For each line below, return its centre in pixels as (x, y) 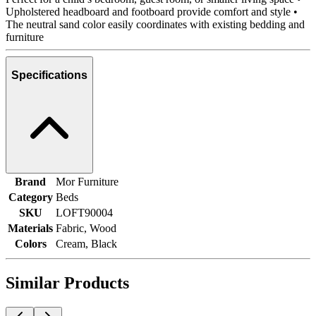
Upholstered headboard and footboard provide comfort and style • (152, 11)
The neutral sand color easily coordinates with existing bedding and (155, 24)
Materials (30, 228)
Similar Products (67, 282)
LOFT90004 (84, 212)
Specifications (49, 75)
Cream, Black (86, 243)
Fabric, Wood (86, 228)
